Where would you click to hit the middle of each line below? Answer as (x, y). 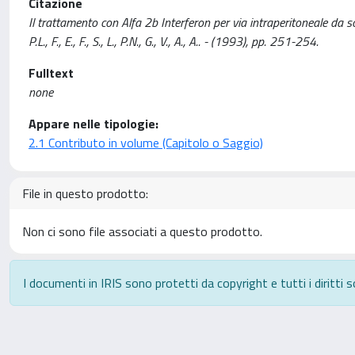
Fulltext (51, 73)
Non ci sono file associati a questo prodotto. (142, 231)
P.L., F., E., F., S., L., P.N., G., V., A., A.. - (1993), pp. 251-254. (174, 41)
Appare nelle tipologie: (94, 124)
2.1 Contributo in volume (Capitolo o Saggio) (146, 143)
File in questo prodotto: (85, 193)
